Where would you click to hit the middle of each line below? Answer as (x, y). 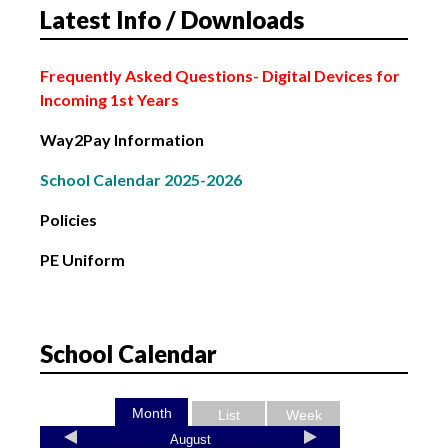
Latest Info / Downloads (172, 20)
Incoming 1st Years (109, 100)
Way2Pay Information (122, 140)
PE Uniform (82, 260)
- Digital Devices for (326, 76)
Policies (68, 220)
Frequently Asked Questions (146, 76)
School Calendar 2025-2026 (141, 180)
